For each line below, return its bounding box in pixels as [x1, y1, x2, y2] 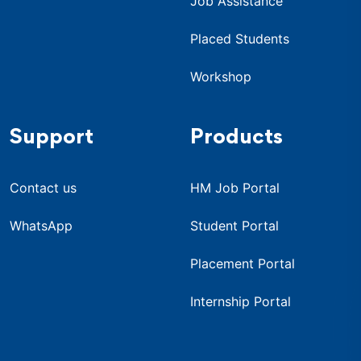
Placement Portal [190, 255, 295, 272]
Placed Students [190, 30, 289, 47]
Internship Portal [190, 293, 291, 309]
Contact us [10, 179, 77, 196]
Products [190, 128, 283, 148]
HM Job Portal [190, 179, 280, 196]
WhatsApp [10, 217, 73, 234]
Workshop [190, 68, 251, 85]
